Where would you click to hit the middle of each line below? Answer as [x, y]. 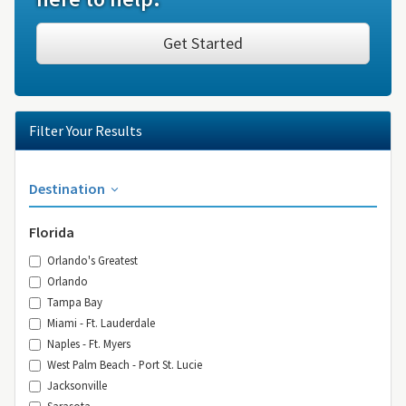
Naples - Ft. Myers [89, 343]
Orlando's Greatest [92, 260]
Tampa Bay [75, 301]
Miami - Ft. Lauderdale [101, 322]
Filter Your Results [86, 130]
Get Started [203, 43]
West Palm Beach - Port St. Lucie [125, 364]
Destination [68, 188]
